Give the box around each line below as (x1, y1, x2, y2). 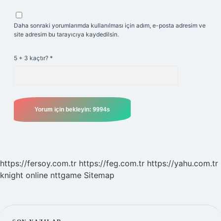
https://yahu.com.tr (147, 158, 218, 168)
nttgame (50, 170, 81, 180)
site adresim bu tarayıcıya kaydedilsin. (14, 31, 119, 38)
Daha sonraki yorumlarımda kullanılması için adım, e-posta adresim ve (14, 22, 206, 29)
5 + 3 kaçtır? (14, 54, 50, 62)
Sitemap (84, 170, 114, 180)
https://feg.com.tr (79, 158, 145, 168)
